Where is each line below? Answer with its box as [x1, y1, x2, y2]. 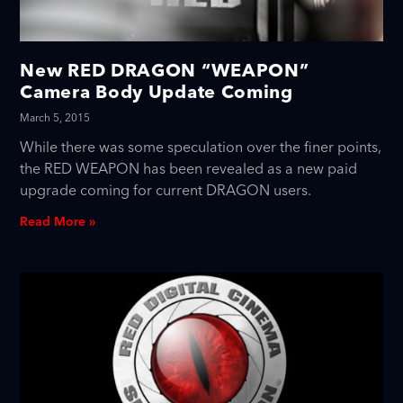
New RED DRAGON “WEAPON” [20, 58, 309, 82]
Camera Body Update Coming [20, 80, 293, 103]
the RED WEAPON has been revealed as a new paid [20, 157, 358, 183]
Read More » [20, 211, 96, 234]
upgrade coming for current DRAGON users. [20, 178, 312, 204]
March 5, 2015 [20, 109, 91, 129]
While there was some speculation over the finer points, [20, 135, 382, 161]
